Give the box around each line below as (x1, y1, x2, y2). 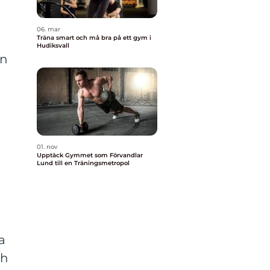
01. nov (37, 143, 57, 151)
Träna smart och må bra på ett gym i (37, 34, 151, 42)
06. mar (37, 25, 60, 33)
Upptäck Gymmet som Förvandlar (37, 151, 143, 159)
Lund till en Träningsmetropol (37, 159, 130, 167)
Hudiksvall (37, 42, 69, 49)
